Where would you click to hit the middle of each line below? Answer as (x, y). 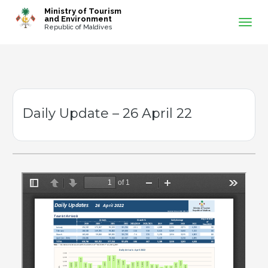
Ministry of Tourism (83, 11)
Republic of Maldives (78, 28)
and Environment (78, 19)
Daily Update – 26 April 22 (107, 113)
